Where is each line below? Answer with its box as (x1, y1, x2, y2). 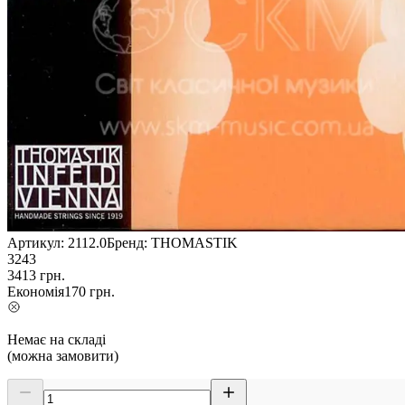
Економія (7, 284, 64, 300)
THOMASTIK (151, 235, 238, 251)
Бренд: (107, 235, 147, 251)
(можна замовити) (7, 348, 118, 364)
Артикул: (7, 235, 64, 251)
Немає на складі (7, 332, 106, 348)
